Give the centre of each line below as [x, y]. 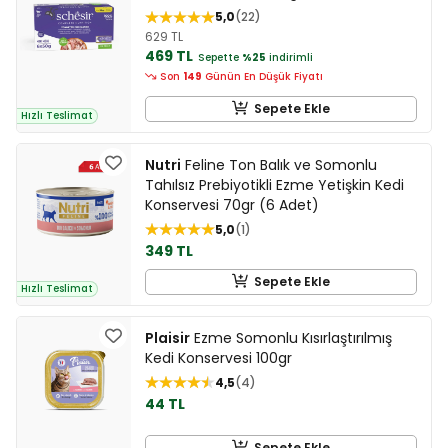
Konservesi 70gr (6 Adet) [232, 204]
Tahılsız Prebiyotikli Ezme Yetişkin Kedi [274, 184]
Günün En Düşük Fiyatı [262, 76]
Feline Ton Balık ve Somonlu [279, 164]
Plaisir [167, 337]
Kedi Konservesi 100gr [218, 357]
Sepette [218, 57]
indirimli [289, 57]
